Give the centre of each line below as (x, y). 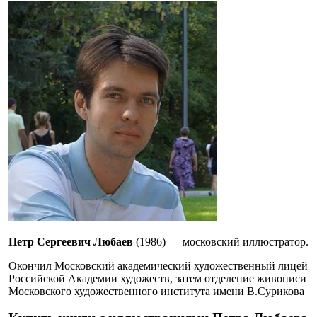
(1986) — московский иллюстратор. (221, 241)
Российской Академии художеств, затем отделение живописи (157, 278)
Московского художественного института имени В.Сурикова (156, 291)
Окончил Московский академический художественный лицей (158, 265)
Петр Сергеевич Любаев (71, 241)
